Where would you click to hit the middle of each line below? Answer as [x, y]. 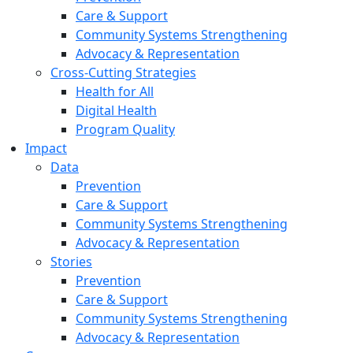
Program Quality [125, 129]
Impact [46, 148]
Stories [71, 262]
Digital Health [116, 110]
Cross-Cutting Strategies [123, 72]
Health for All [115, 91]
